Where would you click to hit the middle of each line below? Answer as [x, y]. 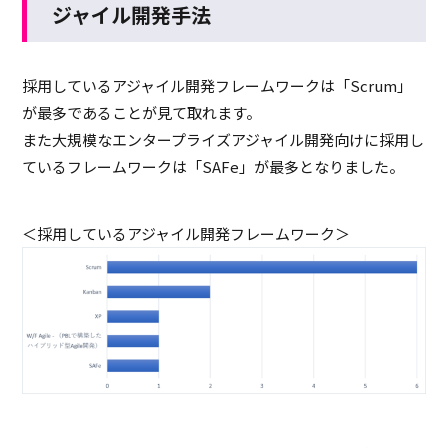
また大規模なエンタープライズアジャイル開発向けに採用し [223, 139]
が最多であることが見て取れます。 [142, 112]
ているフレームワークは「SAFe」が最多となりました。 [213, 166]
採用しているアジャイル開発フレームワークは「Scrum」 [217, 85]
